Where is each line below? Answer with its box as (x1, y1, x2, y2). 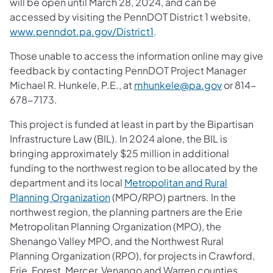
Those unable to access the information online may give (10, 49, 263, 62)
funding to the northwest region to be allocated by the (10, 161, 258, 174)
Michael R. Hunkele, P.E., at (10, 78, 134, 91)
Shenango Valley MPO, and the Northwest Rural (10, 234, 224, 247)
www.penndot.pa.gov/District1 (10, 24, 154, 38)
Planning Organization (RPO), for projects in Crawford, (10, 249, 255, 262)
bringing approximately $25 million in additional (10, 146, 229, 160)
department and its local (10, 175, 124, 189)
